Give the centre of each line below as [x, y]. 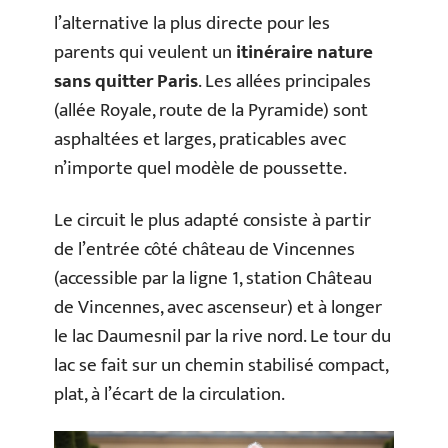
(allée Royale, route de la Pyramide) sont [211, 111]
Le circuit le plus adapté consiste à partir [212, 220]
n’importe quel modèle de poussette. [200, 169]
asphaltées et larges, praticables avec [200, 140]
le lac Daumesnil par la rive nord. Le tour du [222, 336]
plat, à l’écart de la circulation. [169, 394]
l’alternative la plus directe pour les [192, 24]
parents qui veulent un [145, 53]
